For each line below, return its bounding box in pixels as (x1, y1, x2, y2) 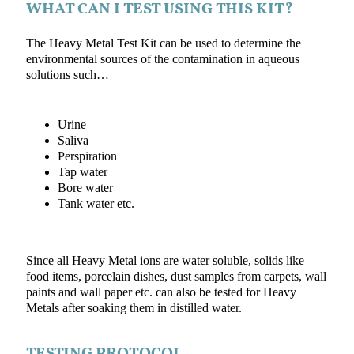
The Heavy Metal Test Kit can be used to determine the (25, 36, 301, 51)
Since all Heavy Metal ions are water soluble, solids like (25, 254, 304, 269)
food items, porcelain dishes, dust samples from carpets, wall (25, 269, 326, 284)
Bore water (57, 180, 113, 195)
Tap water (57, 164, 107, 179)
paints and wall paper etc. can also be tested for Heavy (25, 285, 296, 300)
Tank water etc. (57, 196, 134, 211)
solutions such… (25, 68, 109, 83)
